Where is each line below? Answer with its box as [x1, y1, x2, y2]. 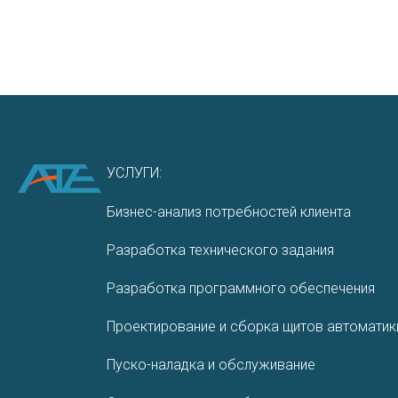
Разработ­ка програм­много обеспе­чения [107, 280, 375, 297]
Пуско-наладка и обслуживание [107, 356, 315, 373]
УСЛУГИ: [107, 164, 162, 181]
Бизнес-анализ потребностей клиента [107, 203, 351, 220]
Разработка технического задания [107, 242, 334, 259]
